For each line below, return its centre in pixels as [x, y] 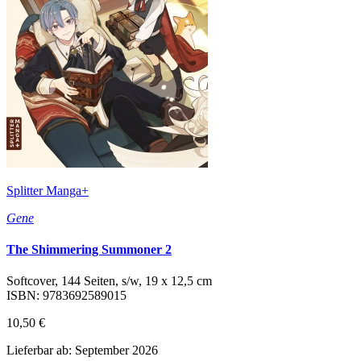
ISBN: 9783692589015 [66, 296]
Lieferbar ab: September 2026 [82, 351]
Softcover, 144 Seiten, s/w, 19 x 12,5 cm [109, 281]
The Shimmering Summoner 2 [89, 249]
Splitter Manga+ [48, 190]
